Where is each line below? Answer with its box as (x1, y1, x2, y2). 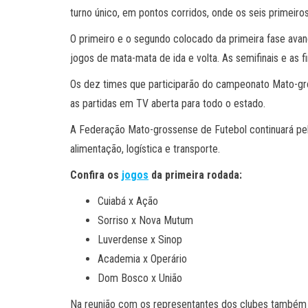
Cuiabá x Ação (98, 194, 158, 208)
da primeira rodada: (148, 168, 242, 181)
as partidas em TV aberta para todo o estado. (70, 96, 265, 110)
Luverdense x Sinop (98, 232, 182, 246)
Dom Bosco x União (98, 271, 182, 285)
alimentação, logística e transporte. (70, 142, 220, 155)
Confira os (70, 168, 122, 181)
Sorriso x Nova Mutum (98, 213, 193, 227)
